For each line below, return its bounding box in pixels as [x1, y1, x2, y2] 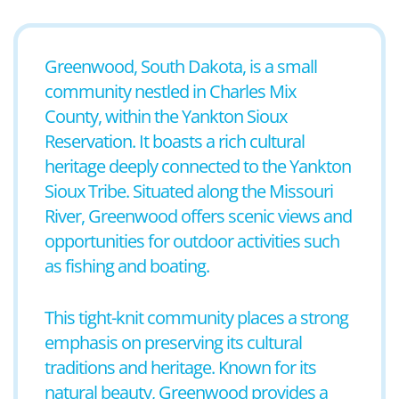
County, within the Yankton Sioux [45, 104, 287, 128]
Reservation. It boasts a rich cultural [45, 129, 305, 153]
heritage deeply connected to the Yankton [45, 154, 351, 178]
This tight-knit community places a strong [45, 305, 348, 330]
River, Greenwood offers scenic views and [45, 204, 352, 228]
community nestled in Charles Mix [45, 79, 296, 103]
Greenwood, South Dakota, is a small [45, 54, 317, 78]
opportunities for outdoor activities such [45, 229, 339, 253]
